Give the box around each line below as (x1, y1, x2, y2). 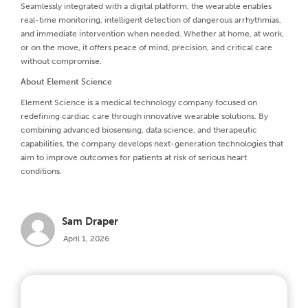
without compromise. (21, 56, 102, 67)
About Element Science (21, 77, 112, 87)
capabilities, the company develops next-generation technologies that (21, 139, 283, 149)
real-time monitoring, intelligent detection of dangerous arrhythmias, (21, 15, 281, 25)
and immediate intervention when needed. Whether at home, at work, (21, 29, 284, 39)
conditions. (21, 166, 62, 177)
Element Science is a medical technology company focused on (21, 98, 257, 108)
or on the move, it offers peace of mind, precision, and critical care (21, 43, 272, 53)
